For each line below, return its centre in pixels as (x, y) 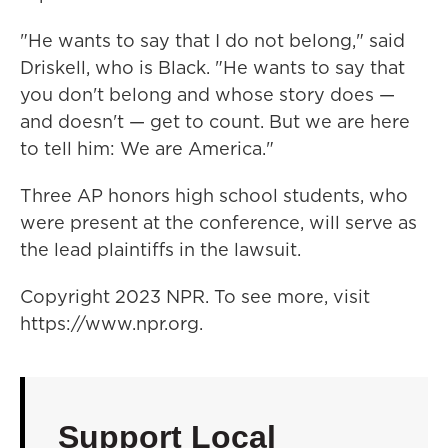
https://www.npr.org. (111, 323)
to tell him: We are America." (147, 148)
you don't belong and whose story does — (207, 94)
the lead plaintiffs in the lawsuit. (160, 249)
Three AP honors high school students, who (214, 195)
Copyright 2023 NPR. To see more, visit (195, 296)
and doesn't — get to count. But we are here (215, 121)
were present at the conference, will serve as (218, 222)
